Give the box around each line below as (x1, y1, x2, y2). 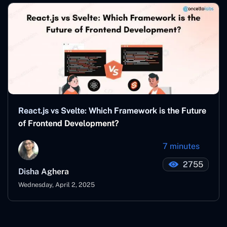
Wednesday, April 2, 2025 (18, 180, 95, 188)
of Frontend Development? (18, 118, 119, 128)
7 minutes (163, 141, 200, 151)
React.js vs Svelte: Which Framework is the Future (18, 105, 206, 116)
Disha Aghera (18, 166, 69, 176)
